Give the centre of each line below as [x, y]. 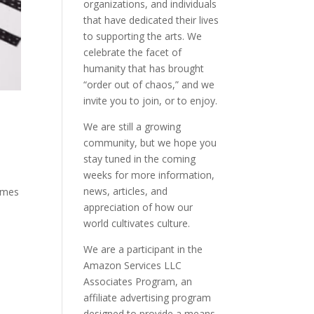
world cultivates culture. [137, 223]
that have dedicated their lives [151, 20]
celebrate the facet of [133, 52]
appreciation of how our [138, 207]
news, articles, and [126, 191]
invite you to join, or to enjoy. [151, 101]
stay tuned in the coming [140, 159]
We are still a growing [132, 127]
